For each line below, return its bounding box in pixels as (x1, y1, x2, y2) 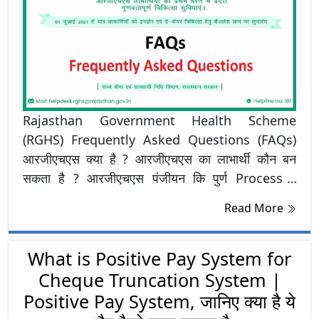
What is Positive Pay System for (28, 246, 291, 271)
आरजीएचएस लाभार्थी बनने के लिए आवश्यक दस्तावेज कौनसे (23, 189, 296, 206)
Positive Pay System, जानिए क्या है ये (23, 289, 296, 314)
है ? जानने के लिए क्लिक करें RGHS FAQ (155, 208, 216, 226)
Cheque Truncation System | (38, 268, 281, 293)
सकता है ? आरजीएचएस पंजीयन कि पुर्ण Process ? (23, 169, 296, 187)
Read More (224, 200, 286, 216)
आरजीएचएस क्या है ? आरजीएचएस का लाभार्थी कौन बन (23, 150, 296, 168)
